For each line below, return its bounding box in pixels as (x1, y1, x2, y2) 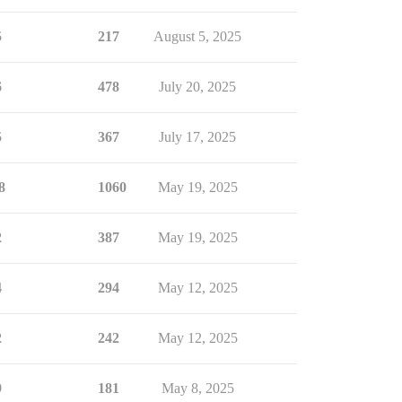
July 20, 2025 (159, 79, 236, 94)
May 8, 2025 (161, 380, 234, 396)
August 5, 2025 (153, 29, 241, 44)
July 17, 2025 (159, 129, 236, 144)
